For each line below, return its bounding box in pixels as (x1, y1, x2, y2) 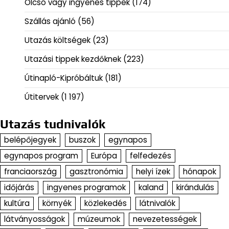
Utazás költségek (25, 35, 90, 46)
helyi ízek (136, 166, 170, 177)
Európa (91, 150, 117, 162)
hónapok (183, 166, 216, 177)
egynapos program (4, 150, 78, 162)
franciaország (4, 166, 57, 177)
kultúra (4, 198, 30, 209)
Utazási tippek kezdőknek (25, 54, 121, 65)
